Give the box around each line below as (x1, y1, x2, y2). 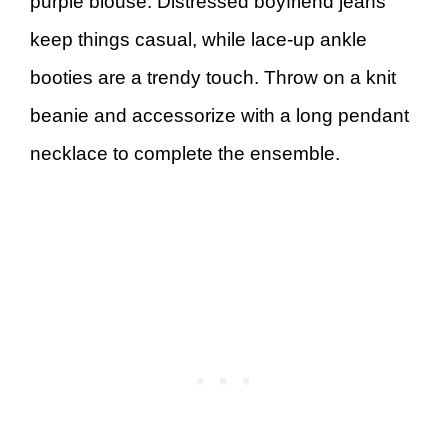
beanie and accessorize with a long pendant (30, 105, 409, 126)
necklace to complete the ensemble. (30, 143, 340, 164)
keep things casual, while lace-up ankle (30, 29, 367, 50)
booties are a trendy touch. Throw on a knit (30, 67, 396, 88)
